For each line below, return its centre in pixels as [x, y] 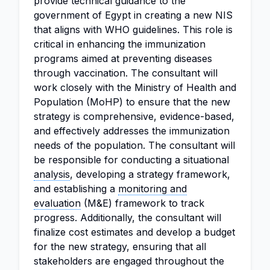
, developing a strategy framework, [150, 174]
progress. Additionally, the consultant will [127, 218]
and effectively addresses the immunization [132, 131]
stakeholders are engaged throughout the [129, 261]
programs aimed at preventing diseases [123, 58]
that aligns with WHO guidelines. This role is [133, 30]
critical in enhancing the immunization [120, 44]
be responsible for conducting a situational [131, 160]
